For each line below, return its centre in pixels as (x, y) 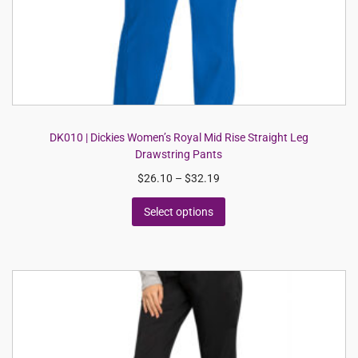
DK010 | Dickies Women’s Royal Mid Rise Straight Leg (179, 137)
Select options (179, 212)
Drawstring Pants (179, 154)
